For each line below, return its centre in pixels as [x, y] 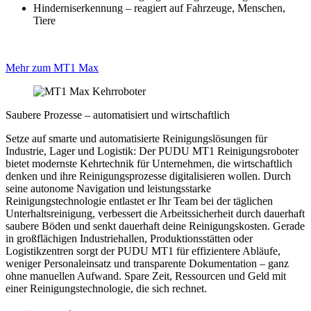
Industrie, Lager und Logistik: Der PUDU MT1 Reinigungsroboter [152, 151]
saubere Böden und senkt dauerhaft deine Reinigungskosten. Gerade [155, 226]
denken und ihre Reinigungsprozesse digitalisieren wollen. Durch [148, 176]
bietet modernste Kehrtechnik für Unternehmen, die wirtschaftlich [149, 163]
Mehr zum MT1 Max [52, 68]
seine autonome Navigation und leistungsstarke [108, 188]
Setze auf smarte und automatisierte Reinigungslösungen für [136, 138]
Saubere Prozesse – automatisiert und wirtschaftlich [118, 115]
